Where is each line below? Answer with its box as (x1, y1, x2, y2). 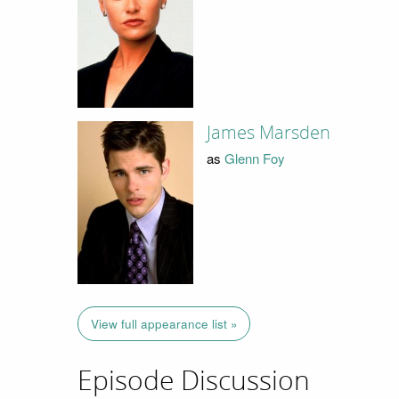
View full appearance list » (90, 314, 238, 332)
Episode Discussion (77, 364, 310, 397)
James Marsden (206, 122, 330, 144)
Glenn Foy (224, 148, 285, 167)
